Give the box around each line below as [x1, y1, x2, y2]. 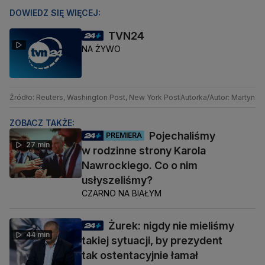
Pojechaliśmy [149, 129, 215, 142]
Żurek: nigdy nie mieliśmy [108, 219, 234, 232]
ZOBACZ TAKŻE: [9, 117, 75, 128]
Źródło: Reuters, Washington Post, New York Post [9, 92, 180, 102]
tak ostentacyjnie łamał [82, 248, 198, 261]
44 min [26, 230, 50, 239]
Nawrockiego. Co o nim [82, 159, 198, 172]
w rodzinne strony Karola [82, 144, 206, 157]
